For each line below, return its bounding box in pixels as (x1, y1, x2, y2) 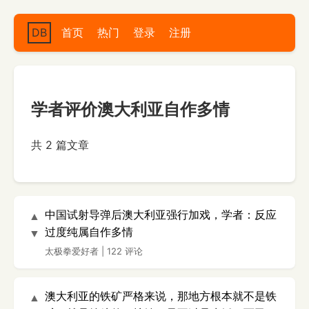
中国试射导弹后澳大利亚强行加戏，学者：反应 (45, 207, 277, 221)
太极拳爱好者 (45, 245, 99, 257)
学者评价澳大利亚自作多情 (31, 99, 230, 119)
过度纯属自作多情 (45, 224, 133, 239)
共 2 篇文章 (31, 137, 89, 152)
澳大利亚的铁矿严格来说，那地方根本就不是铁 (45, 288, 277, 303)
